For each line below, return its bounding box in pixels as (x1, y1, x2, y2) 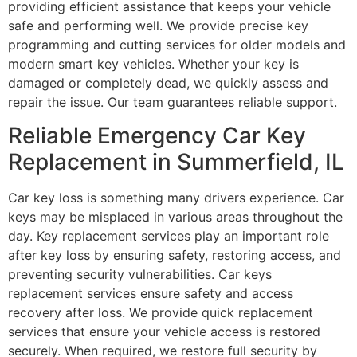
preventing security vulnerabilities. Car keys (8, 266, 272, 283)
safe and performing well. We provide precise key (8, 17, 308, 33)
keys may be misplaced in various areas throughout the (8, 209, 343, 226)
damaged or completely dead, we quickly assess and (8, 74, 328, 91)
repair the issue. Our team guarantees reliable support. (8, 93, 337, 110)
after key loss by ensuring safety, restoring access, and (8, 247, 341, 264)
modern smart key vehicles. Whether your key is (8, 55, 299, 72)
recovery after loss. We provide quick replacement (8, 304, 313, 321)
